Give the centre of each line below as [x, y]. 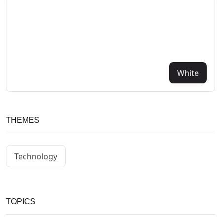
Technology [36, 156]
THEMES [23, 120]
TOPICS [21, 202]
